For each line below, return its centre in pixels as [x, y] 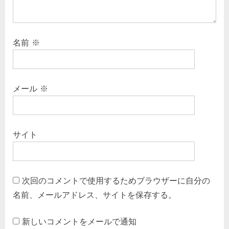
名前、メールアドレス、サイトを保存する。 [95, 195]
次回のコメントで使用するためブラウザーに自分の [116, 181]
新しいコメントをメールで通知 [79, 222]
